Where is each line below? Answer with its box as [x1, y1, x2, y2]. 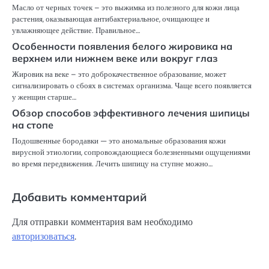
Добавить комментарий [12, 189, 147, 204]
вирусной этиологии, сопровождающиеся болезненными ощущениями [12, 147, 250, 157]
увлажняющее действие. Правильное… [12, 25, 140, 35]
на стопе [12, 118, 53, 131]
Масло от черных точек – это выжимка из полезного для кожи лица [12, 2, 240, 13]
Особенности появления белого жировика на [12, 40, 232, 52]
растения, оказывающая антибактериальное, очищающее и [12, 13, 210, 24]
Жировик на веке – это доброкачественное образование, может [12, 68, 226, 79]
